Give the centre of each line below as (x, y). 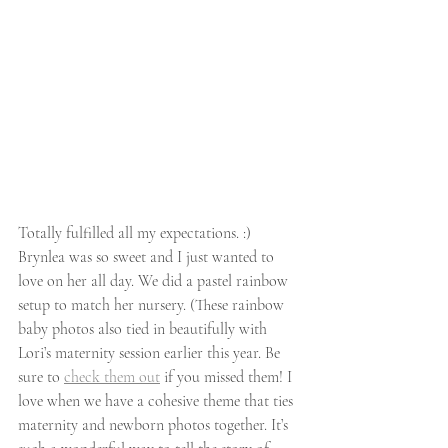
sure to (41, 376)
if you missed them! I (228, 376)
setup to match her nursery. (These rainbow (153, 304)
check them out (112, 376)
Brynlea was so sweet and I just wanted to (148, 256)
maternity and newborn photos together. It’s (155, 424)
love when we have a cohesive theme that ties (157, 400)
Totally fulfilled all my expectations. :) (136, 232)
